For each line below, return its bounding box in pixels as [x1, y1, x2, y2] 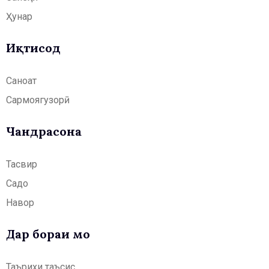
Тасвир [6, 159, 37, 171]
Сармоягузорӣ [6, 94, 70, 106]
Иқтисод [6, 40, 61, 56]
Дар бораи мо [6, 226, 90, 242]
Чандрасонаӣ [6, 124, 82, 139]
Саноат [6, 75, 37, 87]
